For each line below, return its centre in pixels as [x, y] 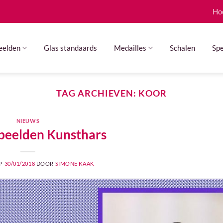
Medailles [130, 48]
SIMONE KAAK [74, 163]
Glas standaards [70, 48]
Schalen [183, 48]
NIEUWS [28, 121]
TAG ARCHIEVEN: [98, 93]
